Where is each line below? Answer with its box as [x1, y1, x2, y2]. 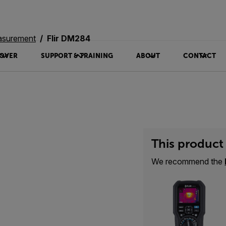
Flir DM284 [47, 33, 90, 43]
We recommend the [151, 156, 225, 166]
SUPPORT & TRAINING [40, 52, 113, 60]
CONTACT [183, 52, 216, 60]
